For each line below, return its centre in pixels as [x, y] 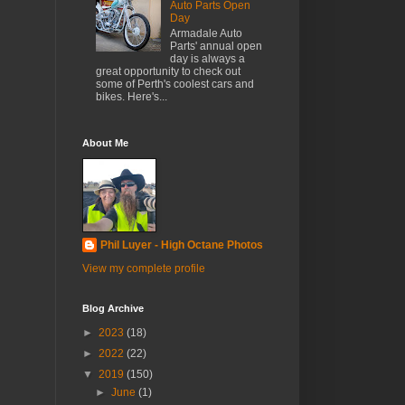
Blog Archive [113, 309]
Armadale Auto [206, 33]
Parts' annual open [216, 46]
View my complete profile [144, 269]
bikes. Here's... [132, 96]
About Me [105, 143]
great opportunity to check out [168, 71]
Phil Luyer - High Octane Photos [182, 245]
